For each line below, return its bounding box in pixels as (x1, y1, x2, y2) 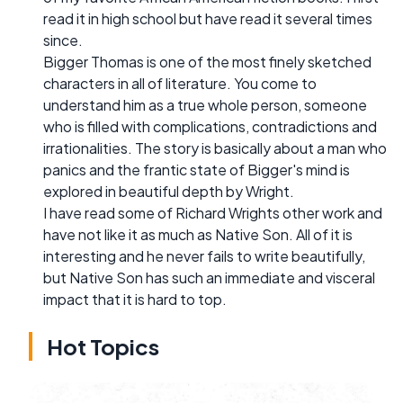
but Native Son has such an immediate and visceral (43, 268, 375, 288)
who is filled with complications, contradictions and (43, 117, 377, 137)
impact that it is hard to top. (43, 290, 227, 309)
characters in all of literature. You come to (43, 74, 317, 94)
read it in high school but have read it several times (43, 9, 372, 29)
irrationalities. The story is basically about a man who (43, 139, 387, 158)
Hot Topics (47, 333, 159, 361)
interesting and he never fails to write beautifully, (43, 246, 365, 266)
